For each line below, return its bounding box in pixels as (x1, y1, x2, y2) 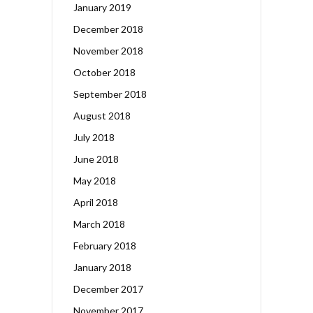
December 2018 (73, 22, 143, 35)
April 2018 (73, 196, 118, 208)
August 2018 (73, 109, 131, 122)
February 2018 (73, 239, 136, 252)
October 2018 (73, 66, 136, 78)
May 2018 (73, 174, 116, 187)
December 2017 (73, 282, 143, 295)
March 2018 (73, 217, 125, 230)
